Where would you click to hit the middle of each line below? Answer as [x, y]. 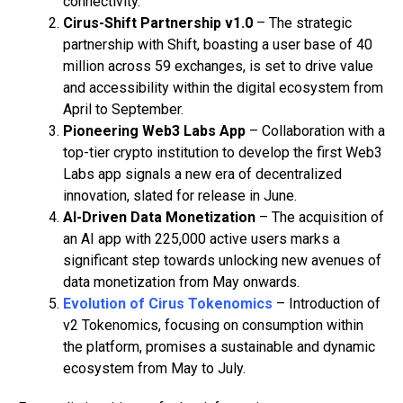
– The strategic [302, 23]
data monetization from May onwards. [181, 282]
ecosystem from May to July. [154, 369]
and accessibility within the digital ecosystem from [223, 88]
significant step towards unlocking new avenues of [222, 261]
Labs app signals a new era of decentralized [202, 175]
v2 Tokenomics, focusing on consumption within [213, 326]
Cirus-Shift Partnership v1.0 [158, 23]
